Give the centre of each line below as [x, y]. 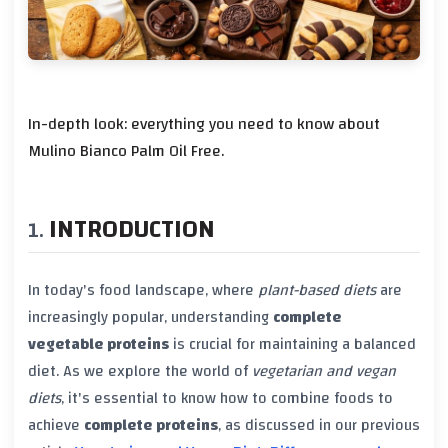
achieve [56, 425]
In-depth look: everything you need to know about [204, 123]
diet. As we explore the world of [140, 371]
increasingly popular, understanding [150, 317]
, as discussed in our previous [319, 425]
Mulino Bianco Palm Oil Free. [126, 150]
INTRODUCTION [132, 229]
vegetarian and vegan [324, 371]
